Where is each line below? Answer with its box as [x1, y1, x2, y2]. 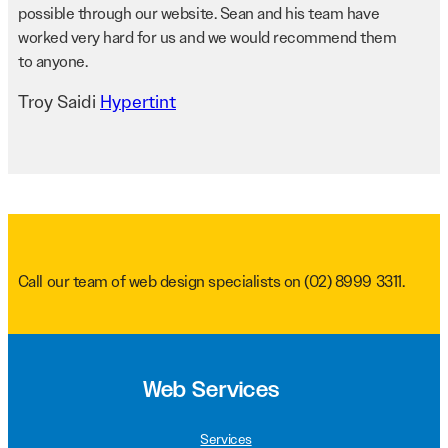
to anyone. [18, 51, 88, 73]
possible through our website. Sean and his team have [18, 3, 380, 25]
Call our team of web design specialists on [17, 271, 305, 293]
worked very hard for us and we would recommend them [18, 27, 397, 49]
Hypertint [100, 90, 176, 115]
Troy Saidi [18, 90, 100, 115]
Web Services [142, 376, 280, 406]
